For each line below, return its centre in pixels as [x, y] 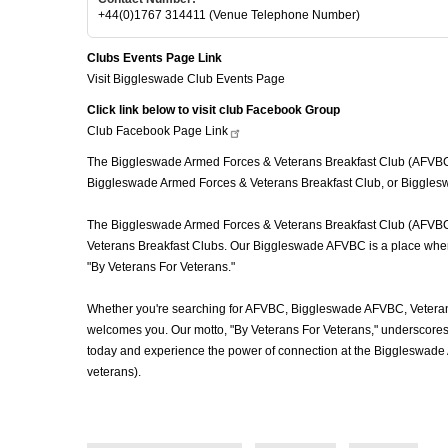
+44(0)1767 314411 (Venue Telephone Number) [229, 14]
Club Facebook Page [146, 130]
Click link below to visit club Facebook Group [213, 109]
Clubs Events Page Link [154, 57]
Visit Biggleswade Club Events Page [186, 78]
